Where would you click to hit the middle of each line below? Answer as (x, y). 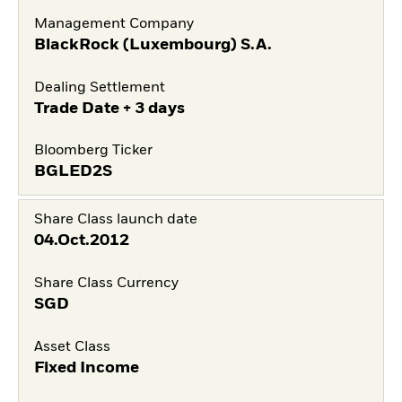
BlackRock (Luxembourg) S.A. (153, 44)
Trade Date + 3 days (109, 108)
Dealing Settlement (99, 87)
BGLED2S (73, 172)
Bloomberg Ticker (93, 151)
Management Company (114, 24)
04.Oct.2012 (81, 241)
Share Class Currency (106, 284)
